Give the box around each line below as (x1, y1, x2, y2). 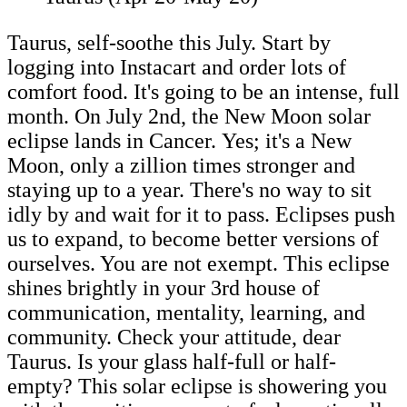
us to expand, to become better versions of (7, 226, 379, 251)
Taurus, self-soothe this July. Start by (7, 30, 331, 55)
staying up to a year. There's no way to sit (7, 177, 372, 202)
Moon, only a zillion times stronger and (7, 153, 355, 177)
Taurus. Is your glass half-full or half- (7, 349, 336, 373)
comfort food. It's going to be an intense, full (7, 79, 400, 104)
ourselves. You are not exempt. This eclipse (7, 251, 390, 275)
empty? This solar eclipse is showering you (7, 373, 387, 398)
